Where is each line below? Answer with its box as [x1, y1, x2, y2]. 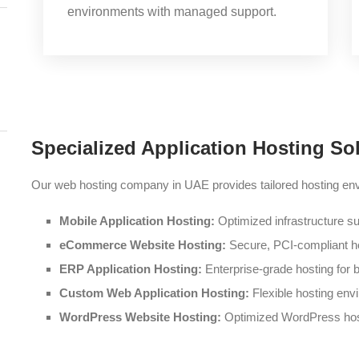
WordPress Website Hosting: [59, 310, 224, 324]
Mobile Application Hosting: [59, 214, 215, 228]
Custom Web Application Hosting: [59, 286, 252, 300]
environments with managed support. [67, 5, 276, 18]
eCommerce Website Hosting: [59, 238, 229, 252]
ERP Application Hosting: [59, 262, 205, 276]
